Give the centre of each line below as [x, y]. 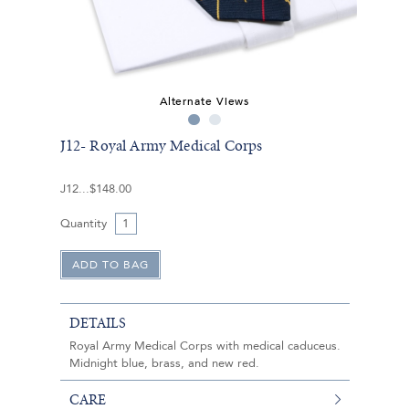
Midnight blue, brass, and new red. [164, 363]
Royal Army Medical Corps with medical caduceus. [204, 346]
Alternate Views [204, 101]
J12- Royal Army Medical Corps [161, 146]
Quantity [83, 223]
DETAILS [97, 323]
